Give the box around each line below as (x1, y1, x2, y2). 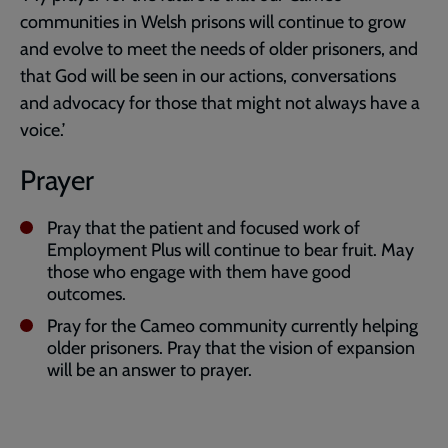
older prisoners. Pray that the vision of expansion (47, 337, 415, 360)
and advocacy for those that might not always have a (20, 92, 420, 115)
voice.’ (20, 119, 69, 142)
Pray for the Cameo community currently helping (47, 315, 418, 338)
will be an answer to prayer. (47, 359, 256, 382)
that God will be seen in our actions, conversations (20, 65, 396, 88)
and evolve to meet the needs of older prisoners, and (20, 38, 418, 61)
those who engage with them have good (47, 261, 351, 284)
